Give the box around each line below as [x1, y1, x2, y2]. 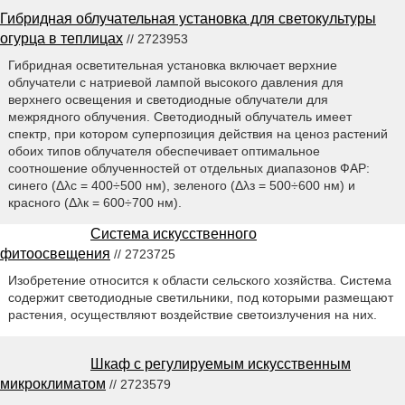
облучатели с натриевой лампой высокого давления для [7, 75, 344, 90]
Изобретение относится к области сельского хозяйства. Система [7, 273, 391, 288]
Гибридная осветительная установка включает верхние [7, 58, 337, 73]
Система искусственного [90, 226, 257, 242]
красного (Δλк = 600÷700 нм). [7, 195, 182, 211]
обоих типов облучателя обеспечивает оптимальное [7, 144, 320, 159]
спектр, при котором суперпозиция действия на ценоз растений [7, 127, 388, 142]
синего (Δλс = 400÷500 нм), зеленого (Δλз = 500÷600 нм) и [7, 178, 355, 193]
